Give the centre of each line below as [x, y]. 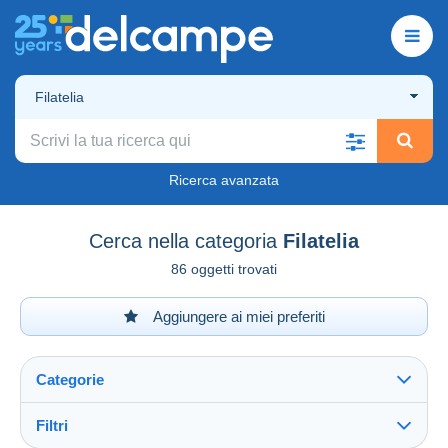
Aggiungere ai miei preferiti [237, 316]
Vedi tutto [74, 437]
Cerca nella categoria [183, 240]
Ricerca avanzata [224, 179]
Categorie [70, 379]
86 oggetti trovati [224, 268]
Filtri [52, 425]
